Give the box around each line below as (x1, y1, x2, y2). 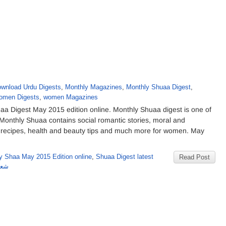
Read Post (179, 153, 210, 161)
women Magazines (43, 93, 98, 101)
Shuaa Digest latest (96, 153, 153, 160)
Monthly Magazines (65, 83, 122, 91)
